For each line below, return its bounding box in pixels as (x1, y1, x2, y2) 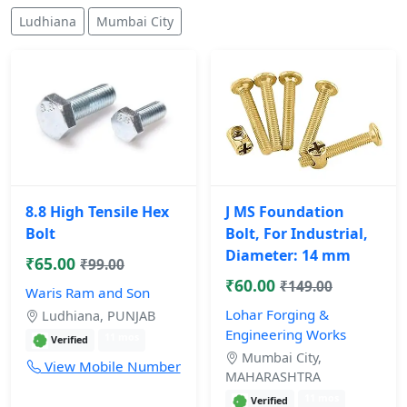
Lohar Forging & (225, 304, 329, 323)
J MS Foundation (225, 201, 344, 222)
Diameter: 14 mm (225, 244, 351, 265)
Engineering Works (225, 324, 346, 343)
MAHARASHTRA (225, 367, 321, 385)
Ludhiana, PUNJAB (38, 306, 155, 324)
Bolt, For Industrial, (225, 223, 368, 243)
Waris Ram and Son (25, 283, 150, 302)
